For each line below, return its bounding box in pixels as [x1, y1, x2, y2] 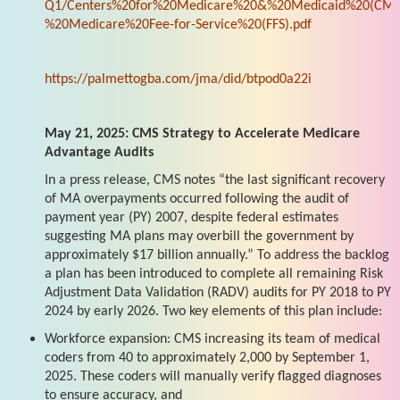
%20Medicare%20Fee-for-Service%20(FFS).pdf [45, 17, 312, 32]
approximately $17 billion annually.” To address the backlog [45, 247, 389, 262]
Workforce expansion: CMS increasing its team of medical [45, 331, 380, 346]
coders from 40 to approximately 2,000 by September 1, [45, 350, 370, 365]
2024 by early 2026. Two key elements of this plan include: [45, 304, 382, 319]
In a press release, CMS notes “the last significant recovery [45, 172, 385, 187]
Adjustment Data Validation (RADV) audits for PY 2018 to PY [45, 285, 391, 300]
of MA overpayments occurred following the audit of [45, 191, 349, 206]
